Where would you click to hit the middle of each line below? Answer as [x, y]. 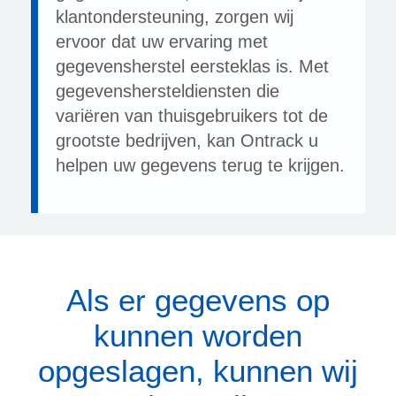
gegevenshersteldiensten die [168, 91]
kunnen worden [198, 336]
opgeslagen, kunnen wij [198, 371]
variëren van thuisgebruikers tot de [192, 116]
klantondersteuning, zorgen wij [175, 17]
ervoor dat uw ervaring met [162, 42]
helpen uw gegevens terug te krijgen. [200, 165]
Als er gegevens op [198, 301]
